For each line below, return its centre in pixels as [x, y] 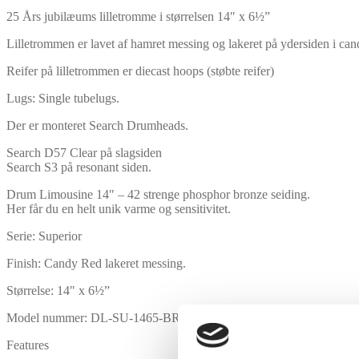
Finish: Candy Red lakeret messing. [96, 263]
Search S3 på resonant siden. [79, 167]
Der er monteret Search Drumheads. [97, 125]
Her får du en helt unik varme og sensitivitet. [119, 208]
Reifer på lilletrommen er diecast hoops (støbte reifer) [140, 71]
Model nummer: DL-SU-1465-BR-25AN [111, 317]
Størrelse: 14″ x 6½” [58, 290]
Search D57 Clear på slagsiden [84, 152]
